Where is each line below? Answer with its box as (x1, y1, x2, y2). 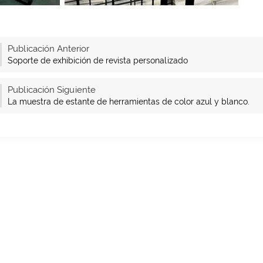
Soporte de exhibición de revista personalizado (7, 56, 188, 65)
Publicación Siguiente (7, 85, 96, 95)
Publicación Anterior (7, 43, 89, 54)
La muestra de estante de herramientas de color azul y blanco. (7, 97, 249, 106)
